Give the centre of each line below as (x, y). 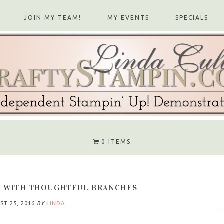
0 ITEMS (116, 141)
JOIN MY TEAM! (53, 18)
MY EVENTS (128, 18)
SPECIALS (192, 18)
